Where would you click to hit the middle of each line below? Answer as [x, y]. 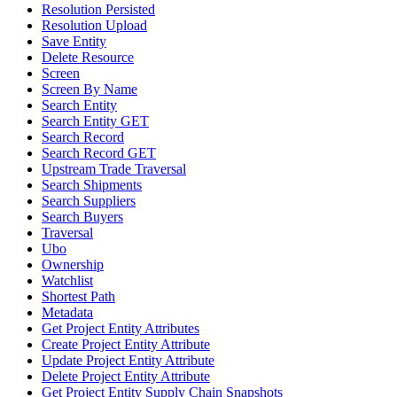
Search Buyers [82, 217]
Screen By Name [90, 89]
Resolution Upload [94, 25]
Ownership [73, 265]
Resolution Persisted [98, 9]
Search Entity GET [95, 121]
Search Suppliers [89, 201]
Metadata [67, 312]
